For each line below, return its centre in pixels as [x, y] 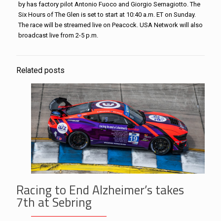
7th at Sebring [54, 203]
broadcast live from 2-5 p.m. [58, 35]
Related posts [40, 71]
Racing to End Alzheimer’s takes [100, 190]
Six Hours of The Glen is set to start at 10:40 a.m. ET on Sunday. [107, 15]
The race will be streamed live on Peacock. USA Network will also [110, 25]
